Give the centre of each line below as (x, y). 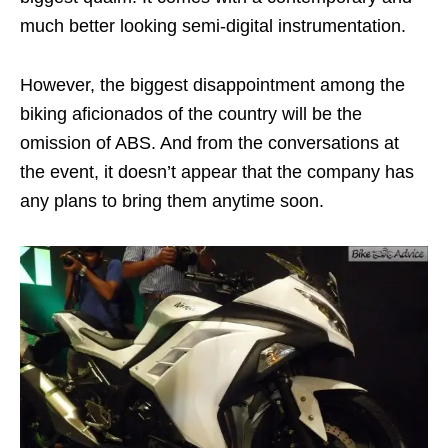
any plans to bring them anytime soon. (172, 201)
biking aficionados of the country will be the (191, 114)
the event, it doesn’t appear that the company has (217, 172)
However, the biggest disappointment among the (212, 85)
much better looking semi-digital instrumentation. (213, 26)
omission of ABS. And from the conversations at (209, 143)
